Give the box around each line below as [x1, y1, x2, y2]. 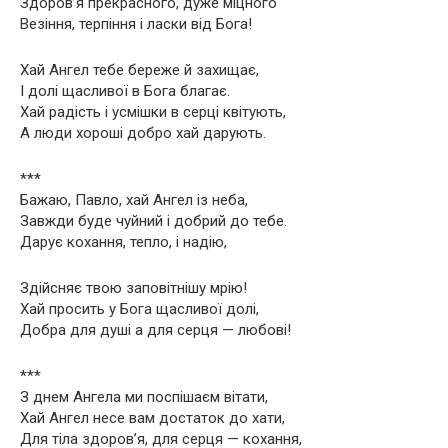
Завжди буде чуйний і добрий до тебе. [20, 211, 287, 230]
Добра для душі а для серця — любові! [20, 320, 291, 339]
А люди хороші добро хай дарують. [20, 123, 266, 142]
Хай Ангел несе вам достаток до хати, [20, 408, 285, 427]
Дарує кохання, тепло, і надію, [20, 232, 227, 251]
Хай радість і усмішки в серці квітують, [20, 102, 286, 121]
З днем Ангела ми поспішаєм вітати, [20, 387, 268, 406]
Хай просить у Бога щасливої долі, [20, 299, 259, 318]
